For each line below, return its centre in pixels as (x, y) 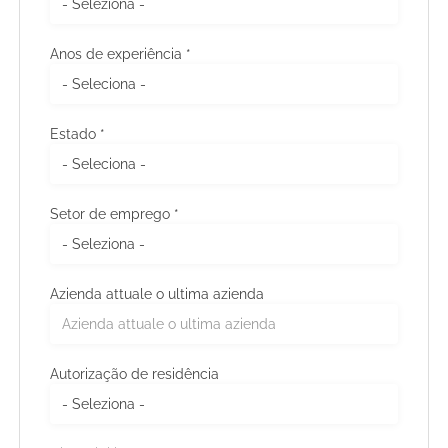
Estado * (78, 134)
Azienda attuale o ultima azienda (157, 294)
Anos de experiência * (121, 54)
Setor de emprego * (115, 214)
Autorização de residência (135, 374)
